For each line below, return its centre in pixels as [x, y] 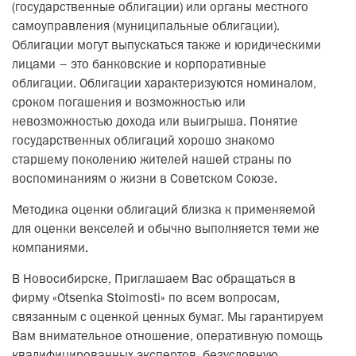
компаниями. [50, 249]
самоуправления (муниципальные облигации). [146, 27]
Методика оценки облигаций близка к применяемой [164, 211]
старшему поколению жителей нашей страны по [152, 161]
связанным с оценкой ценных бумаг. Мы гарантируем [168, 318]
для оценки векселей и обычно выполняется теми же [166, 230]
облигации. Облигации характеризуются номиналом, [164, 84]
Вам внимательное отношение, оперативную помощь [167, 337]
